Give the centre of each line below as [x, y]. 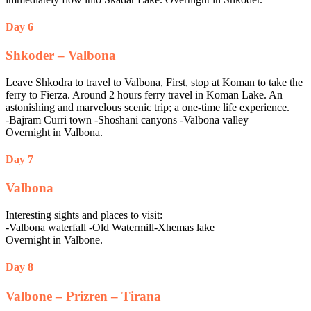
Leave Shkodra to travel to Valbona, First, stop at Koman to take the [154, 82]
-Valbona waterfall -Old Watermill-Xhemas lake [110, 228]
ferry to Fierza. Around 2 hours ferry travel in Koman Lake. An [144, 94]
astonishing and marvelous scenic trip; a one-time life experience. [148, 107]
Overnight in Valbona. [54, 132]
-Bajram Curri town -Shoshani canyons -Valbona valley [127, 119]
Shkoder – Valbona [61, 56]
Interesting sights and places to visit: [84, 215]
